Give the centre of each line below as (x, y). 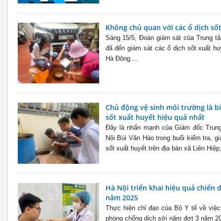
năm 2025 (122, 197)
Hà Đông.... (122, 59)
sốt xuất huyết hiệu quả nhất (155, 117)
